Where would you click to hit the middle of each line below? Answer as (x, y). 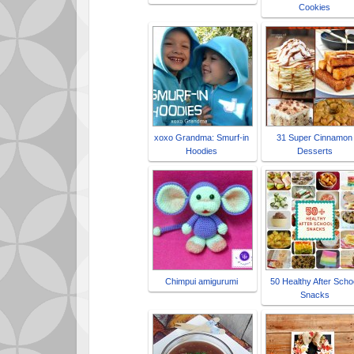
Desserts (314, 151)
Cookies (314, 7)
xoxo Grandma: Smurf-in (201, 137)
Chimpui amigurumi (201, 281)
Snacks (314, 294)
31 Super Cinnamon (314, 137)
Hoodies (201, 151)
